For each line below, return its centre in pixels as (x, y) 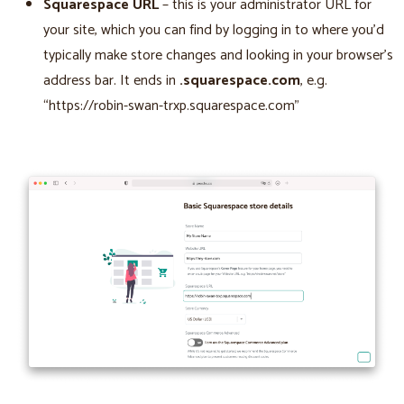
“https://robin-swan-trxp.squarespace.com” (171, 106)
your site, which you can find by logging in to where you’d (214, 30)
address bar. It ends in (111, 80)
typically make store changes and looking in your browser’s (218, 55)
